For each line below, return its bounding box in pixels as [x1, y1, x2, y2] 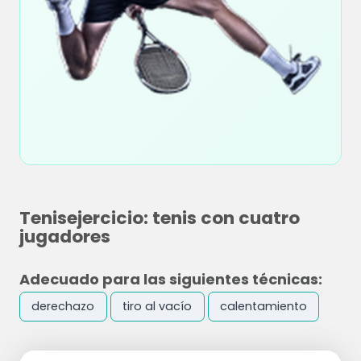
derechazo [31, 298, 95, 315]
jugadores [19, 224, 110, 249]
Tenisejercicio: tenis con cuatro [19, 205, 300, 230]
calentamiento [219, 298, 307, 315]
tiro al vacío [122, 298, 193, 315]
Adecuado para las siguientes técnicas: [19, 269, 322, 289]
